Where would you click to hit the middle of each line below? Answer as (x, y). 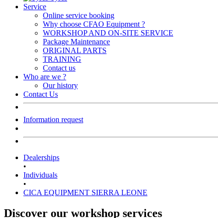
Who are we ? (45, 77)
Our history (60, 86)
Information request (53, 120)
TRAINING (62, 59)
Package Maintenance (76, 42)
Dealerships (41, 158)
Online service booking (79, 16)
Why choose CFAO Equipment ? (94, 24)
